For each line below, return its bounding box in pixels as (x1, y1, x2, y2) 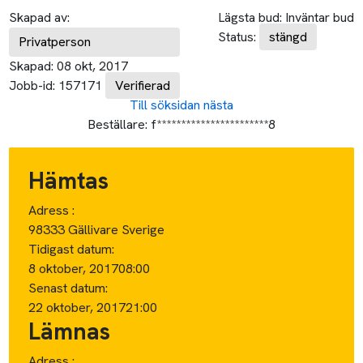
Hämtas (28, 164, 109, 196)
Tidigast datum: (28, 240, 115, 258)
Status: (217, 28, 256, 45)
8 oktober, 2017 (28, 259, 119, 277)
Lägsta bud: (217, 8, 282, 26)
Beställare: (88, 115, 147, 133)
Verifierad (115, 76, 171, 94)
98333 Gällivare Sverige (28, 220, 165, 238)
